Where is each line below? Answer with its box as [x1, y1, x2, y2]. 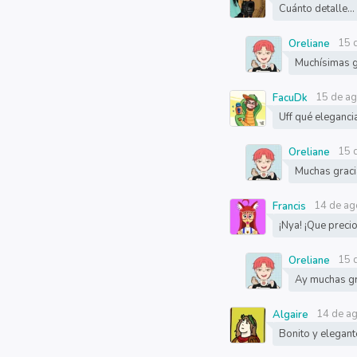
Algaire [273, 308, 309, 322]
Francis [273, 199, 307, 214]
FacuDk [273, 91, 308, 105]
